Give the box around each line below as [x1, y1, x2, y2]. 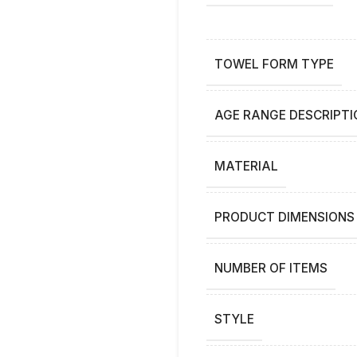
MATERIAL [214, 159, 278, 175]
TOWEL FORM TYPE [214, 57, 334, 73]
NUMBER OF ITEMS [214, 261, 328, 277]
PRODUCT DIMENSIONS [214, 210, 355, 226]
